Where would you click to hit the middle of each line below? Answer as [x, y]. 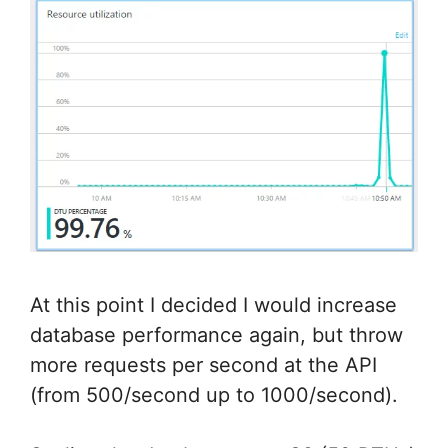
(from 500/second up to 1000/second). [214, 395]
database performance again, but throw [216, 335]
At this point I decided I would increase [213, 305]
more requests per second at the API [203, 365]
